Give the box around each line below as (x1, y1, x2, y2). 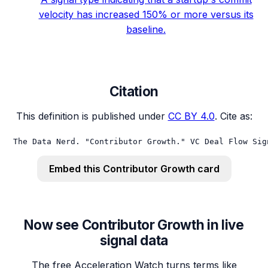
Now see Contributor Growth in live (24, 216, 244, 233)
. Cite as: (214, 110, 252, 123)
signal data (99, 232, 169, 248)
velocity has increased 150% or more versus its (38, 8, 254, 20)
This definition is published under (16, 110, 165, 123)
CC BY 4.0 (167, 110, 215, 123)
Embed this (48, 163, 103, 175)
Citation (109, 83, 159, 100)
